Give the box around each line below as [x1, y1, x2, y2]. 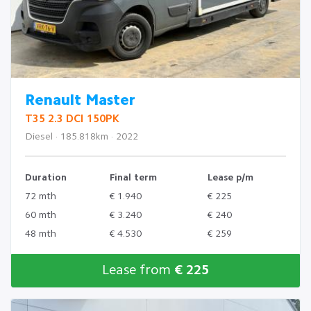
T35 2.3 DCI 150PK [25, 114, 119, 125]
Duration [25, 173, 67, 183]
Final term [110, 173, 157, 183]
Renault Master [25, 93, 135, 108]
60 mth [25, 210, 56, 220]
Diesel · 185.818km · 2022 [25, 132, 138, 142]
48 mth [25, 229, 56, 239]
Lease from [102, 264, 174, 278]
